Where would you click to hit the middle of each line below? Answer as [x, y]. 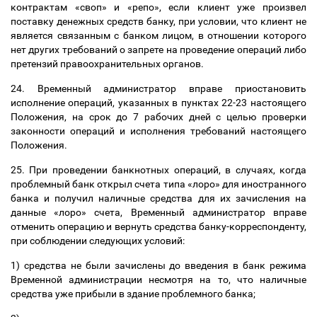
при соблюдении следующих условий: [99, 241]
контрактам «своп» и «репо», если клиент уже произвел [158, 7]
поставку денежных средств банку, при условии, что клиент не [158, 21]
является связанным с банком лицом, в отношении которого [158, 35]
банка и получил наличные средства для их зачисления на [158, 198]
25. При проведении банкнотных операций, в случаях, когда [158, 170]
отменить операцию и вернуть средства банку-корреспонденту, [158, 226]
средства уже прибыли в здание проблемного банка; [134, 294]
